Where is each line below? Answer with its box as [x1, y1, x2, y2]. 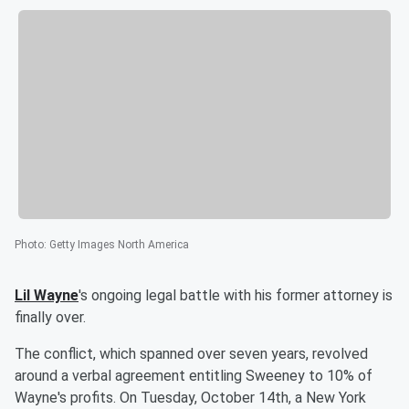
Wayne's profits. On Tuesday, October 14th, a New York [15, 389, 366, 407]
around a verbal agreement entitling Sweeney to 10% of [15, 367, 372, 385]
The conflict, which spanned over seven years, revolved [15, 345, 368, 363]
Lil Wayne [15, 287, 79, 305]
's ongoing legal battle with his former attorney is [79, 287, 393, 305]
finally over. [15, 309, 86, 327]
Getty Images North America [49, 238, 189, 252]
